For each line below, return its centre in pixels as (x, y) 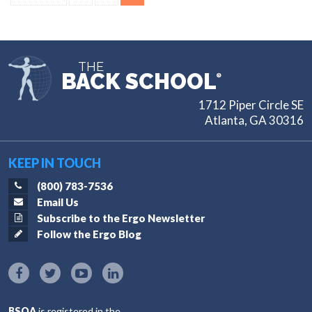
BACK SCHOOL (139, 81)
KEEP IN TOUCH (55, 163)
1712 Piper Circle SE (251, 105)
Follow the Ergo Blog (89, 234)
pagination (71, 22)
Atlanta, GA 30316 (254, 120)
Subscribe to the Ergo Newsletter (121, 218)
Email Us (58, 202)
